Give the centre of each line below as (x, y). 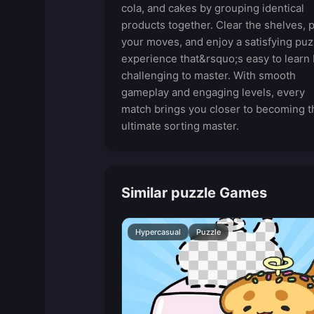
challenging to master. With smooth (208, 75)
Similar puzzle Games (194, 193)
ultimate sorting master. (180, 126)
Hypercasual (158, 232)
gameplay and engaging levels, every (213, 92)
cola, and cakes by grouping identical (212, 8)
